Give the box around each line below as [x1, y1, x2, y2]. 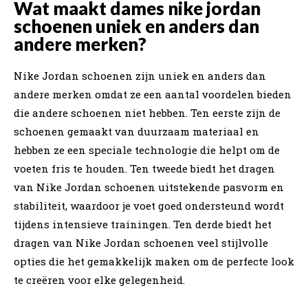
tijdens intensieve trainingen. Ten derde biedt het [14, 217, 272, 231]
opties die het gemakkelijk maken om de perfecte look [14, 254, 294, 268]
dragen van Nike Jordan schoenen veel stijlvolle [14, 235, 268, 250]
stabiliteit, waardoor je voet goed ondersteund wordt [14, 198, 284, 212]
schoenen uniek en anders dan [14, 14, 259, 37]
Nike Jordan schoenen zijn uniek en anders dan [14, 68, 266, 82]
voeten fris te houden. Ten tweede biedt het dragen [14, 161, 275, 175]
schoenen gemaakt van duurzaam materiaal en [14, 124, 259, 138]
